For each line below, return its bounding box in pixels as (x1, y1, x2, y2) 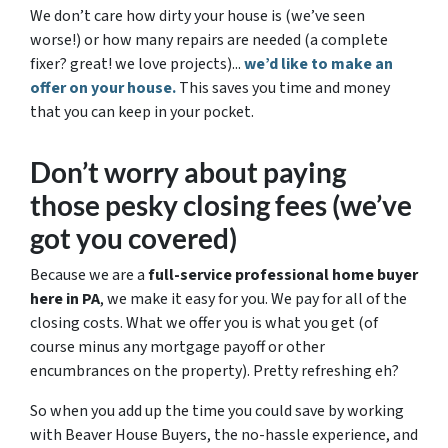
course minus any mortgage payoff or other (30, 336, 325, 358)
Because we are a (30, 264, 148, 286)
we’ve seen (291, 5, 365, 27)
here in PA (30, 288, 100, 310)
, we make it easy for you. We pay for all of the (100, 288, 407, 310)
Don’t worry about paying (30, 155, 346, 189)
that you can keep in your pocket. (30, 101, 254, 123)
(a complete (304, 29, 388, 51)
